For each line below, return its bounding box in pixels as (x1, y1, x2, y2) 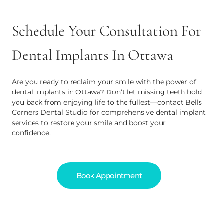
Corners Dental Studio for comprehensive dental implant (12, 108, 206, 117)
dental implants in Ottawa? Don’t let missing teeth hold (12, 88, 202, 96)
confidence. (12, 128, 51, 137)
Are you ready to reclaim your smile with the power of (12, 77, 196, 86)
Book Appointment (76, 171, 142, 181)
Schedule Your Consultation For (12, 21, 201, 40)
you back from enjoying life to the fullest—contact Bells (12, 98, 202, 107)
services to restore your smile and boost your (12, 118, 166, 127)
